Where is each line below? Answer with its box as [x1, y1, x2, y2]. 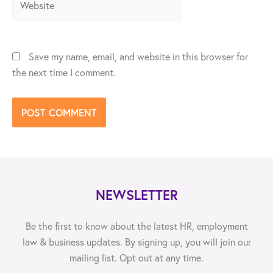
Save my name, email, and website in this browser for [29, 50, 248, 63]
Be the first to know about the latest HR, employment [25, 219, 248, 232]
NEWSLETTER [95, 185, 178, 204]
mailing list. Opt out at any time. [69, 251, 204, 264]
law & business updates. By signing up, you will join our [22, 235, 251, 248]
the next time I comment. [12, 66, 116, 79]
